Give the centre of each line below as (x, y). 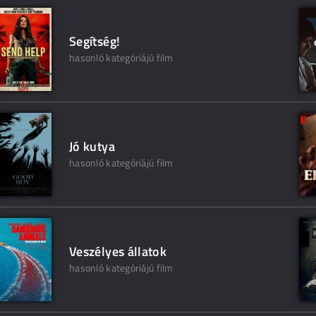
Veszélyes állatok (118, 252)
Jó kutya (92, 147)
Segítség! (95, 42)
